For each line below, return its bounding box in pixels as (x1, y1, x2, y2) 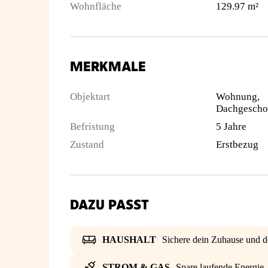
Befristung (70, 121, 115, 132)
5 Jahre (215, 121, 246, 132)
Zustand (70, 139, 104, 150)
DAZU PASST (70, 197, 149, 213)
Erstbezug (215, 139, 258, 150)
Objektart (70, 91, 110, 102)
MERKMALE (70, 59, 146, 75)
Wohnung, (215, 91, 260, 102)
